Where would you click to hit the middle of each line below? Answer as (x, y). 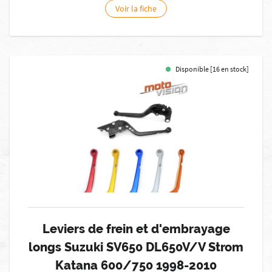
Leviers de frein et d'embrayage (136, 229)
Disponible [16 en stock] (212, 69)
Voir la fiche (136, 8)
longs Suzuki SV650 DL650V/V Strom (136, 247)
